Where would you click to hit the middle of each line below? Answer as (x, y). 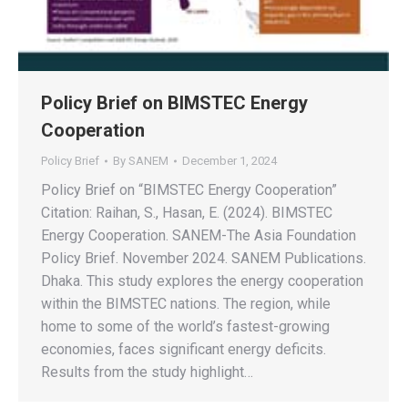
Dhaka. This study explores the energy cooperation (202, 281)
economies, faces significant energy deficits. (184, 349)
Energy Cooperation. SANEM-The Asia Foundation (199, 235)
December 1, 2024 (229, 161)
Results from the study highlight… (147, 372)
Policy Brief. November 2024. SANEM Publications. (204, 258)
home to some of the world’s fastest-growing (185, 326)
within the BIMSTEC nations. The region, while (186, 304)
